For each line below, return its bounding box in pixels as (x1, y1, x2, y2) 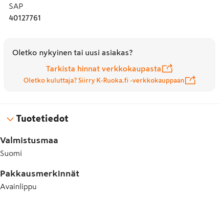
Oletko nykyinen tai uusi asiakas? (12, 48, 132, 56)
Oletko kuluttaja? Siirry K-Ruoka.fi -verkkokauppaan (23, 77, 184, 84)
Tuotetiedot (16, 114, 68, 123)
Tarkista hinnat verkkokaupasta (46, 64, 161, 72)
